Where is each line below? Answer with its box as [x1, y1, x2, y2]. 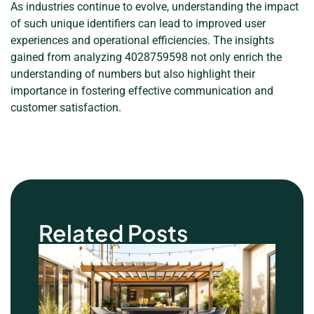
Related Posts [39, 218, 188, 247]
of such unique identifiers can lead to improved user [11, 17, 266, 31]
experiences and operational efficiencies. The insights [11, 34, 274, 48]
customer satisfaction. [11, 101, 121, 115]
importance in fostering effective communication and [11, 84, 273, 98]
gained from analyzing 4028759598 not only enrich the [11, 50, 282, 64]
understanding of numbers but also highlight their [11, 67, 255, 81]
